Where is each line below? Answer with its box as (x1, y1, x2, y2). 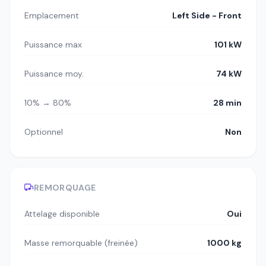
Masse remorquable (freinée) (24, 237, 138, 249)
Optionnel (24, 126, 63, 138)
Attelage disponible (24, 208, 100, 220)
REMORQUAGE (34, 182, 96, 194)
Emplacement (24, 10, 79, 21)
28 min (213, 97, 242, 109)
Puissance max (24, 39, 82, 50)
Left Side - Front (172, 10, 242, 21)
